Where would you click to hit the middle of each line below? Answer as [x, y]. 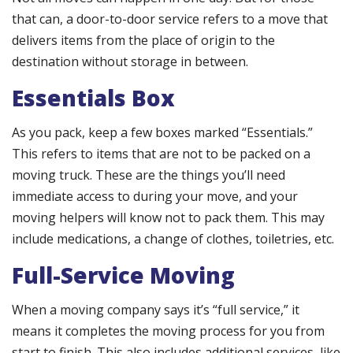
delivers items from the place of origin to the [143, 41]
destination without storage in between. [130, 62]
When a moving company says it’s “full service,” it [156, 310]
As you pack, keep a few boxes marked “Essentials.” [162, 133]
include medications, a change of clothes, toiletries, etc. [173, 239]
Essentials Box [93, 98]
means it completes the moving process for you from [168, 331]
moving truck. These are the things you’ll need [149, 175]
